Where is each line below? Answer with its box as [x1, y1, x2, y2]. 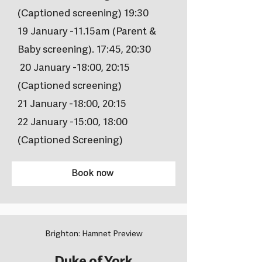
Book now [71, 168, 113, 180]
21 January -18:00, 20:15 [18, 98, 126, 111]
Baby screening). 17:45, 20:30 [18, 44, 151, 57]
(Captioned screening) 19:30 [18, 8, 149, 20]
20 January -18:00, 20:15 [18, 62, 130, 75]
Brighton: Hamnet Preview [44, 229, 143, 240]
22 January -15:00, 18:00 [18, 116, 127, 129]
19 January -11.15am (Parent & [18, 26, 156, 39]
